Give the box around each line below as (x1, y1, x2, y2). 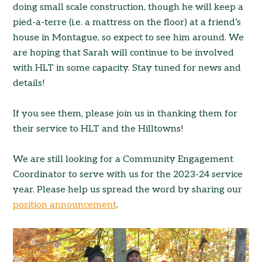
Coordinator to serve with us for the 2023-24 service (13, 168, 243, 180)
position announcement (13, 199, 117, 211)
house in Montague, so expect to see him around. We (13, 32, 244, 43)
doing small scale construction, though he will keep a (13, 1, 244, 13)
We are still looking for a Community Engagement (13, 153, 234, 165)
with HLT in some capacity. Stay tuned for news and (13, 62, 242, 74)
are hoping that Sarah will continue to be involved (13, 47, 235, 58)
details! (13, 77, 46, 89)
